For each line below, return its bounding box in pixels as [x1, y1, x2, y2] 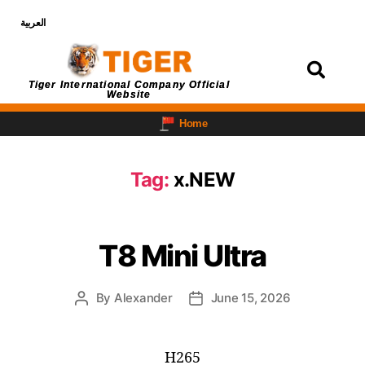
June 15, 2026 [210, 289, 291, 306]
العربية [20, 17, 46, 29]
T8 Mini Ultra [99, 237, 266, 274]
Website [107, 88, 152, 100]
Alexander [113, 289, 173, 306]
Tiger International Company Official [28, 78, 230, 90]
